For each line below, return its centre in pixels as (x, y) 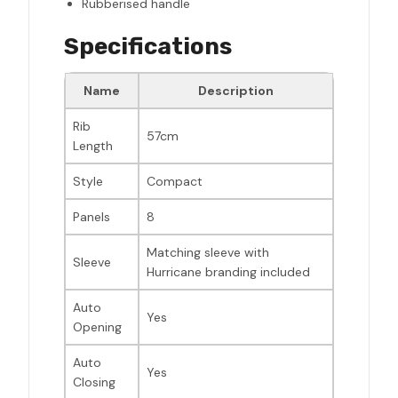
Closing (94, 382)
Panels (92, 217)
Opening (97, 327)
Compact (175, 182)
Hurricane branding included (228, 272)
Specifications (148, 47)
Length (93, 146)
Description (236, 91)
